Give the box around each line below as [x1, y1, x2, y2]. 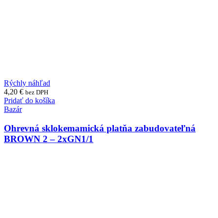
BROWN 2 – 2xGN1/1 [4, 133, 93, 144]
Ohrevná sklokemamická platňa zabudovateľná [4, 123, 196, 133]
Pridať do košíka [4, 96, 55, 105]
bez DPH [25, 89, 48, 96]
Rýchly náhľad [4, 79, 50, 88]
